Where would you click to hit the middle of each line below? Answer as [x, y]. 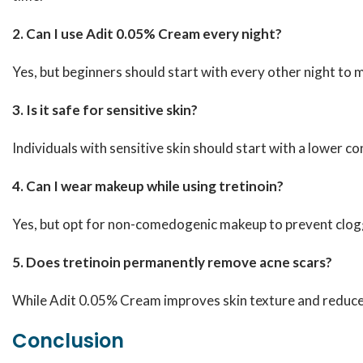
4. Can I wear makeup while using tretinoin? [148, 186]
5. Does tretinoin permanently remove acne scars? [172, 262]
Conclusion [68, 341]
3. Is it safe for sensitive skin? [105, 110]
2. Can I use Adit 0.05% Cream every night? [147, 34]
